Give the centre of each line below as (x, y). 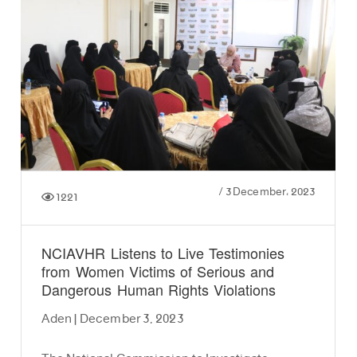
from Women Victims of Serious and (158, 273)
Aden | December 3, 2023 (112, 320)
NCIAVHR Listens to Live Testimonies (163, 255)
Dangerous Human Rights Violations (159, 291)
